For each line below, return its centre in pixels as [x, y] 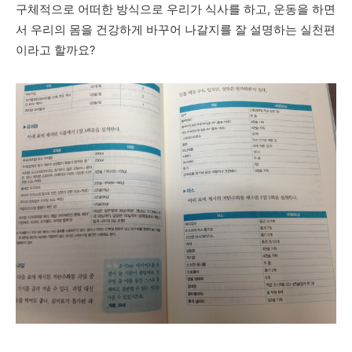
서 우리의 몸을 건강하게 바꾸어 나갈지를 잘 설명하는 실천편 [176, 30]
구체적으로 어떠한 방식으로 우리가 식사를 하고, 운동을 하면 [176, 10]
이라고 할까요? [55, 51]
